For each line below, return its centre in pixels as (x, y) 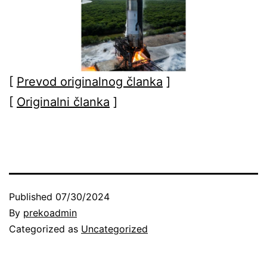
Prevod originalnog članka (90, 81)
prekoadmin (50, 212)
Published (32, 196)
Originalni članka (63, 102)
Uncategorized (114, 229)
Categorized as (45, 229)
